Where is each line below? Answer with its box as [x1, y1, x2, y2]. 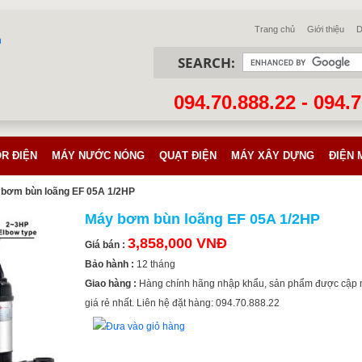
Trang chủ [255, 24, 295, 34]
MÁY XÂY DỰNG [231, 149, 314, 162]
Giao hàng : [85, 278, 137, 289]
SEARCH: [178, 53, 235, 72]
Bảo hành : [85, 259, 134, 270]
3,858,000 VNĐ [128, 235, 227, 251]
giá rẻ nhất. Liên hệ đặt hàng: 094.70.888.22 [85, 297, 280, 309]
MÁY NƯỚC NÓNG [52, 149, 145, 162]
